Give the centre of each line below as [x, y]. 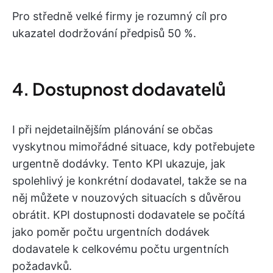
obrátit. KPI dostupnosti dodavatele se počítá [129, 214]
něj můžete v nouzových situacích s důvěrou [126, 197]
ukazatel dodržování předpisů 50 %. [104, 33]
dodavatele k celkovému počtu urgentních [121, 249]
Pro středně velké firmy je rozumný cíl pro [120, 16]
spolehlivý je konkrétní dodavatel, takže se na [129, 180]
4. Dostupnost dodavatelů [119, 88]
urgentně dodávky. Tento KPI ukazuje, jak [119, 163]
